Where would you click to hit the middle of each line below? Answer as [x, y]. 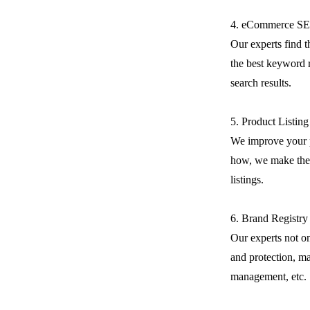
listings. [247, 180]
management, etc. [268, 277]
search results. [261, 83]
